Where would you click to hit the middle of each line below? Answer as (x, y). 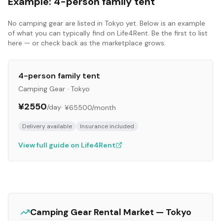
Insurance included (107, 126)
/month (104, 108)
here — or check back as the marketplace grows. (87, 43)
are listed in (84, 23)
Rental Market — (129, 212)
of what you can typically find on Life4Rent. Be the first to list (108, 33)
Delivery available (47, 126)
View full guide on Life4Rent (67, 145)
